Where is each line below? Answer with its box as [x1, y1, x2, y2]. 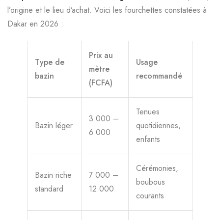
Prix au [89, 50, 113, 61]
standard [35, 183, 63, 194]
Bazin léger [35, 120, 73, 131]
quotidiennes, [136, 120, 181, 131]
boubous [136, 176, 165, 188]
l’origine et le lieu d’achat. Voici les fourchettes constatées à [7, 4, 207, 16]
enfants [136, 134, 160, 145]
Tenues [136, 106, 160, 117]
